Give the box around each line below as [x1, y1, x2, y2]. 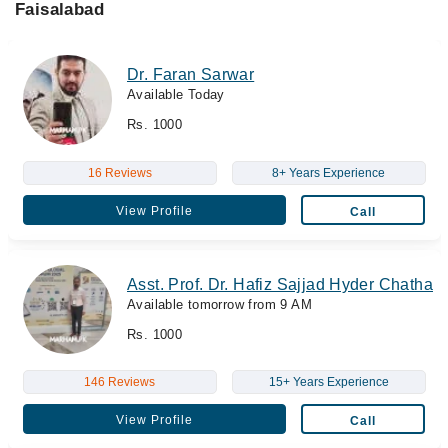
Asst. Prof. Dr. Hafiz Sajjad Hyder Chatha [127, 275, 433, 293]
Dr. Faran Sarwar [127, 66, 255, 83]
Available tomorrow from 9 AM [127, 296, 312, 312]
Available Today [127, 87, 225, 102]
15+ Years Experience [268, 375, 389, 389]
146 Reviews [84, 375, 155, 389]
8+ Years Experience [272, 165, 385, 180]
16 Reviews [87, 165, 152, 180]
